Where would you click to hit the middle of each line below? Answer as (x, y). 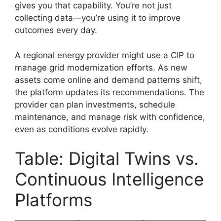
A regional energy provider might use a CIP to (105, 55)
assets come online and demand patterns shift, (109, 80)
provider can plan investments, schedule (95, 104)
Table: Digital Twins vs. (107, 158)
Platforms (54, 200)
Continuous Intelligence (109, 179)
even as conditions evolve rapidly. (82, 129)
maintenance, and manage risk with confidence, (110, 117)
